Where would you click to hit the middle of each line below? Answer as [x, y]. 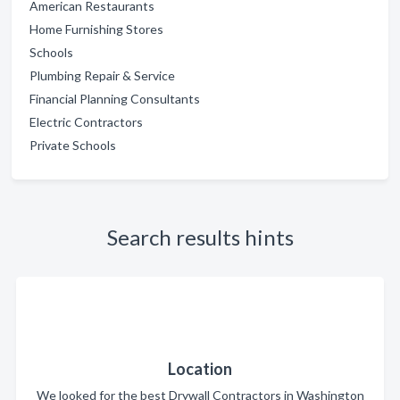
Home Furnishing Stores [96, 29]
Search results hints [200, 237]
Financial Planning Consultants [115, 99]
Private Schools [73, 145]
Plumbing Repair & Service [102, 75]
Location [200, 369]
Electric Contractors [86, 122]
